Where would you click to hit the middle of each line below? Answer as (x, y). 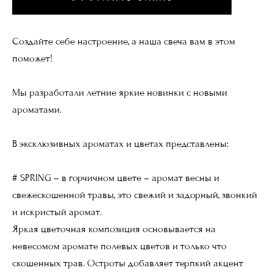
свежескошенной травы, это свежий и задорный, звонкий (135, 195)
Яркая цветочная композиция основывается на (114, 229)
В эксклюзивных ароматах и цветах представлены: (120, 144)
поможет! (32, 58)
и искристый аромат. (57, 212)
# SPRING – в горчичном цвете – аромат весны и (116, 178)
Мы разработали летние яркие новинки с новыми (120, 92)
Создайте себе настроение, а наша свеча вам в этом (124, 41)
